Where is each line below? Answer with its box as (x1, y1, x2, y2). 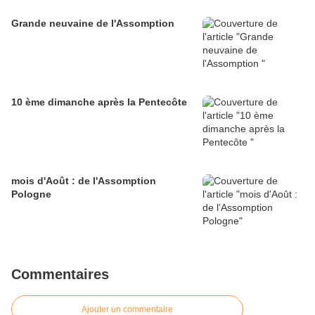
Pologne (11, 188, 51, 200)
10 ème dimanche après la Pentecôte (11, 96, 187, 108)
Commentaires (11, 266, 109, 283)
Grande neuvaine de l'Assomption (11, 18, 174, 30)
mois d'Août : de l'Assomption (11, 175, 156, 187)
